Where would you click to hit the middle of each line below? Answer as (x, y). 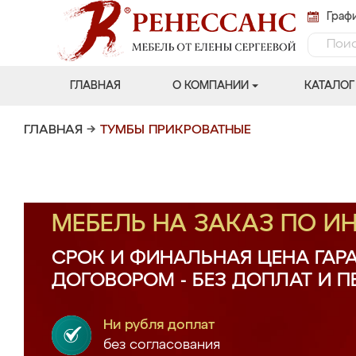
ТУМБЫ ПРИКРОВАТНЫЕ (176, 130)
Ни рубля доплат (159, 325)
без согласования (162, 345)
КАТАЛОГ (329, 86)
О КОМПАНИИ (210, 86)
